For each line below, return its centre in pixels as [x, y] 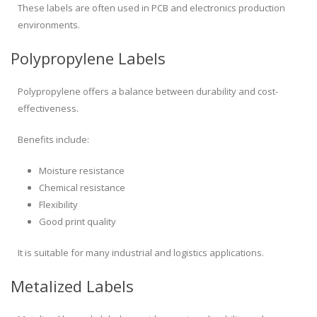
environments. [49, 25]
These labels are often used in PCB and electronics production [151, 8]
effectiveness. [48, 109]
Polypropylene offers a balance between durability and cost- [148, 92]
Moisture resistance [82, 171]
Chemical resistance [82, 188]
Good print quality [77, 222]
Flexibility [58, 205]
